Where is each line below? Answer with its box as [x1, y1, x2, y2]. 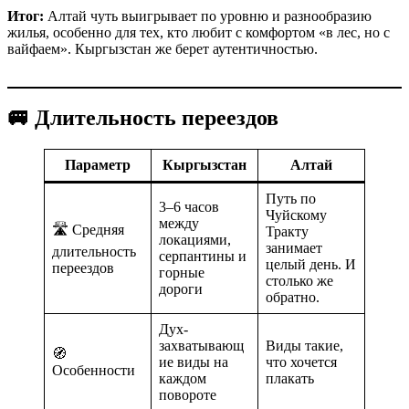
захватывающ [159, 338, 244, 354]
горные [159, 265, 204, 281]
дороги [159, 281, 203, 298]
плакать [266, 371, 314, 387]
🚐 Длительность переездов [7, 106, 278, 131]
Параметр [65, 157, 131, 173]
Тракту [266, 224, 309, 240]
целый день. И [266, 257, 356, 273]
